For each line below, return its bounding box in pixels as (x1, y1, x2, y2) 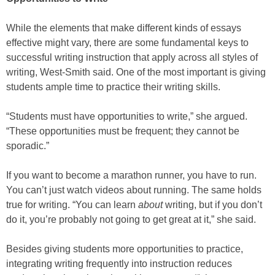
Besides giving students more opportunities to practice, (6, 244, 243, 254)
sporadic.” (6, 141, 49, 151)
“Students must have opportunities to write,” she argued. (6, 111, 247, 122)
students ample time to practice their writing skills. (6, 82, 220, 92)
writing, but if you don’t (163, 199, 262, 210)
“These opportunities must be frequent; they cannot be (6, 126, 239, 136)
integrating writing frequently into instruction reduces (6, 258, 232, 269)
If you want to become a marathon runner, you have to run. (6, 170, 257, 180)
